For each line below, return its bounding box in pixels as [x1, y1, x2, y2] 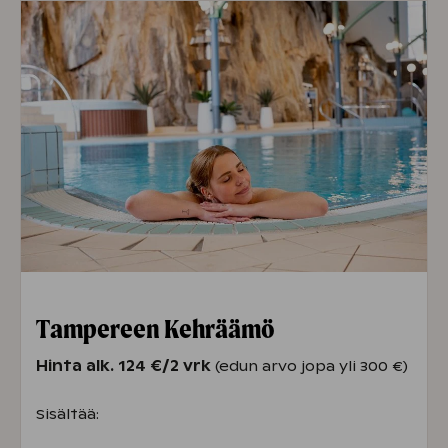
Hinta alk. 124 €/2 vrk [36, 356, 215, 375]
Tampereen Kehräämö [36, 311, 275, 344]
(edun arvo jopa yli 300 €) [215, 356, 408, 375]
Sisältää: [36, 404, 99, 423]
